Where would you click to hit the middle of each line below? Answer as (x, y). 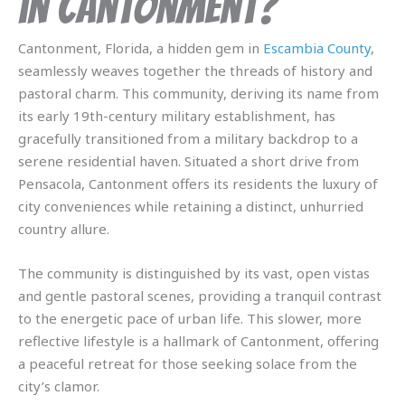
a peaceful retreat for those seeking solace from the (188, 363)
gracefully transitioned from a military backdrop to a (188, 138)
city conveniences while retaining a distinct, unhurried (191, 206)
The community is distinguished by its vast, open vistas (194, 273)
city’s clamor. (59, 386)
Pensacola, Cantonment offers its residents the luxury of (198, 184)
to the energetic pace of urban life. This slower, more (190, 318)
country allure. (64, 229)
